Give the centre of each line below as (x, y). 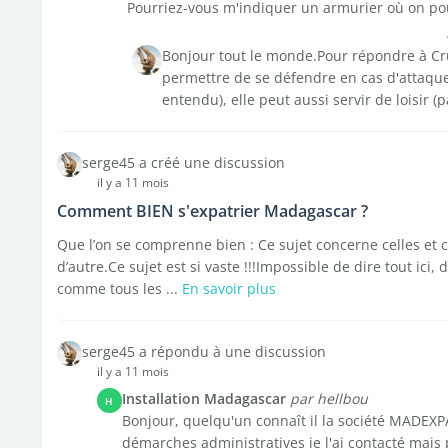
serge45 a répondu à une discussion (203, 351)
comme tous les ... (119, 288)
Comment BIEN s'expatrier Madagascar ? (212, 211)
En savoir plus (228, 288)
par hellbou (328, 398)
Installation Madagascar (203, 398)
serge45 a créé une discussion (183, 162)
